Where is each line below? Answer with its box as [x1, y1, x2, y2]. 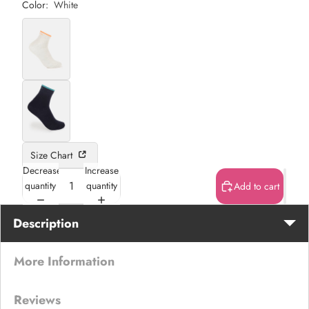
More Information [14, 252, 114, 270]
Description [13, 214, 79, 232]
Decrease [22, 163, 61, 178]
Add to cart [233, 179, 279, 193]
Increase [84, 163, 119, 178]
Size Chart [30, 148, 75, 162]
